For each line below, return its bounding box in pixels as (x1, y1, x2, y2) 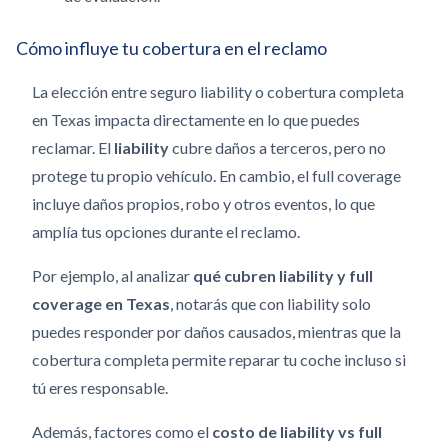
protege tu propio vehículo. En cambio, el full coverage (32, 166, 401, 185)
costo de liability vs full (212, 422, 382, 441)
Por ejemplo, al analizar (32, 266, 193, 285)
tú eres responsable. (32, 378, 168, 397)
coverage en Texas (32, 294, 170, 313)
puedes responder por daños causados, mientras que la (32, 322, 401, 341)
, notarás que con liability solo (170, 294, 371, 313)
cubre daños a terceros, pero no (169, 138, 386, 157)
